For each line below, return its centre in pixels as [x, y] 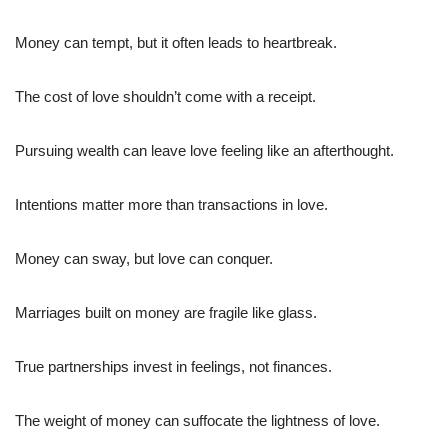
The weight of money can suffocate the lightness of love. [197, 420]
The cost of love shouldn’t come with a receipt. [165, 96]
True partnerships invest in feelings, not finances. [173, 366]
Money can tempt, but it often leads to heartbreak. [176, 42]
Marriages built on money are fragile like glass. [166, 312]
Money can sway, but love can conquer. [144, 258]
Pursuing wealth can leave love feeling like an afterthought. [204, 150]
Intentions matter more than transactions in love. [171, 204]
